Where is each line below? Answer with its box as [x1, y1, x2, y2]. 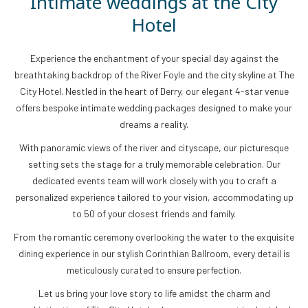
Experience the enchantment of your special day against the [30, 52, 278, 64]
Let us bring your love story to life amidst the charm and [38, 287, 270, 299]
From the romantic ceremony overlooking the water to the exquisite [14, 231, 294, 243]
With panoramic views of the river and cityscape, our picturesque [19, 142, 289, 153]
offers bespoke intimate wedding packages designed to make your [16, 102, 292, 113]
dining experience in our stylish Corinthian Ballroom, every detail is [18, 247, 290, 259]
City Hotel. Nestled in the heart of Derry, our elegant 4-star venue [19, 85, 289, 97]
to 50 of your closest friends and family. [72, 208, 236, 219]
